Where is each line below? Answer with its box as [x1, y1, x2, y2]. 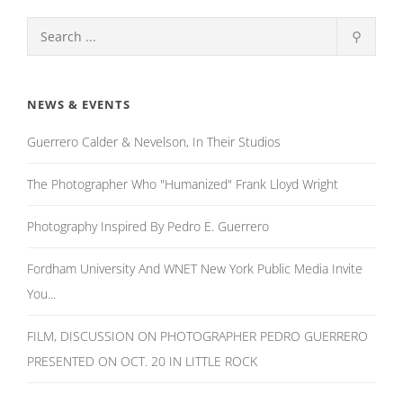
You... [27, 285, 56, 302]
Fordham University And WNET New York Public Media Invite [27, 260, 363, 277]
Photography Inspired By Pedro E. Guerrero [27, 218, 269, 235]
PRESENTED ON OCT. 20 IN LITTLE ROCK [27, 353, 257, 370]
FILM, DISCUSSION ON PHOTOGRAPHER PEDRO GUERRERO [27, 327, 368, 345]
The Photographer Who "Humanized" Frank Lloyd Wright [27, 175, 338, 193]
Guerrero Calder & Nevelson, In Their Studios [27, 133, 281, 150]
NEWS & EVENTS [27, 96, 130, 112]
